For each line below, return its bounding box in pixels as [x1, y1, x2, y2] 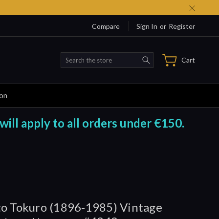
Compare [92, 22, 120, 30]
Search [153, 53, 175, 62]
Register [169, 22, 195, 30]
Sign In [136, 22, 157, 30]
